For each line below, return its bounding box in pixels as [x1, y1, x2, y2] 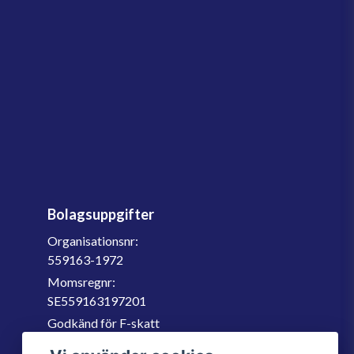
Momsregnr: [47, 274, 115, 289]
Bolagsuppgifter [47, 205, 154, 223]
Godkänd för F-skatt [47, 315, 160, 330]
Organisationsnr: [47, 233, 138, 248]
